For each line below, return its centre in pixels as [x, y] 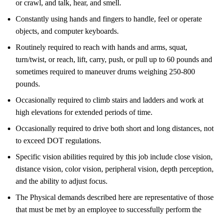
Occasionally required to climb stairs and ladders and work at [109, 100]
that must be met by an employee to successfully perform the [109, 209]
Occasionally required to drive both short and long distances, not [115, 128]
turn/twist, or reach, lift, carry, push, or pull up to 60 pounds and [114, 59]
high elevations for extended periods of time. [84, 112]
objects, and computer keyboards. [67, 31]
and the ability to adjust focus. [62, 181]
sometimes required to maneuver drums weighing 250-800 [105, 71]
